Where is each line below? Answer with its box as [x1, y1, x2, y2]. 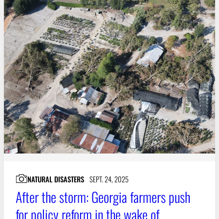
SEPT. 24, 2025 [89, 173, 129, 184]
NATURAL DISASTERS [27, 173, 84, 184]
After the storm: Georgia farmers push [16, 186, 190, 207]
